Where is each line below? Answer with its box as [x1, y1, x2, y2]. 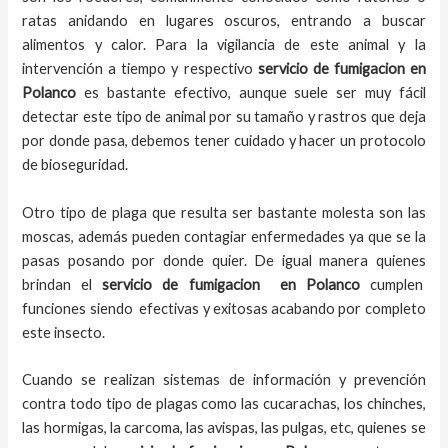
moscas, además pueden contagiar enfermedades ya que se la [22, 227, 426, 245]
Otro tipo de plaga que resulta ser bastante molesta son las [22, 203, 426, 221]
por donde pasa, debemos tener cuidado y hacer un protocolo [22, 132, 426, 150]
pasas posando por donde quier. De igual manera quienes [22, 251, 426, 269]
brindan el [22, 275, 93, 293]
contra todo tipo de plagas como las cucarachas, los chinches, [22, 394, 426, 412]
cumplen [359, 275, 426, 293]
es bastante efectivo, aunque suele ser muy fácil [84, 84, 426, 102]
